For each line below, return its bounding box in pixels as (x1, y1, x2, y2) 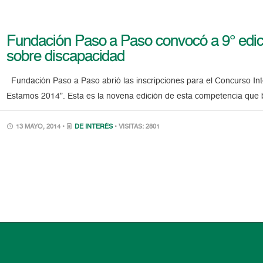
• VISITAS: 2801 (114, 123, 160, 130)
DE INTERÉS (75, 123, 113, 130)
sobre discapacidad (6, 49, 125, 65)
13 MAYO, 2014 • (14, 123, 67, 130)
